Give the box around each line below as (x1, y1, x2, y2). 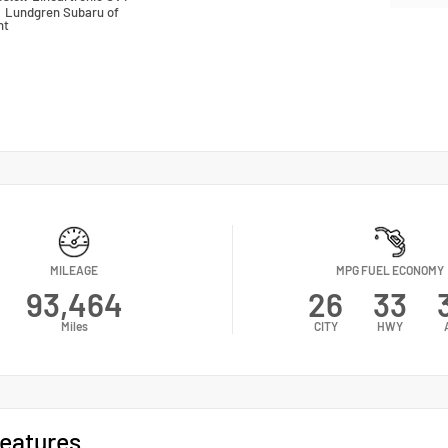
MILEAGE (50, 263, 99, 278)
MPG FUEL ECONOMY (336, 263, 444, 278)
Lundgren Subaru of (5, 3, 120, 20)
